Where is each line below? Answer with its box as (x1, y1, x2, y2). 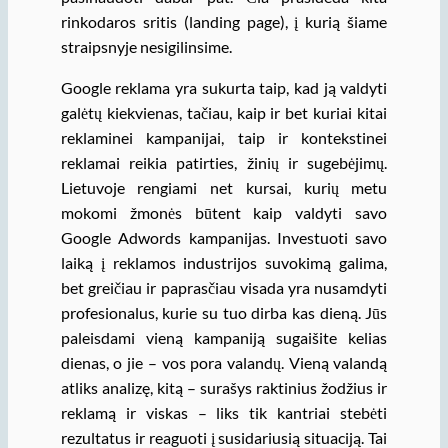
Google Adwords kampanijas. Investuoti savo (60, 228, 388, 248)
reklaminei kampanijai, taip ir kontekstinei (60, 128, 388, 148)
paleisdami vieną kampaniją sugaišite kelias (60, 328, 388, 348)
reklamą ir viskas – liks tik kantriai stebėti (60, 403, 388, 423)
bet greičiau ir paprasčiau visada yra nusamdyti (60, 278, 388, 298)
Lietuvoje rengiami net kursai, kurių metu (60, 178, 388, 198)
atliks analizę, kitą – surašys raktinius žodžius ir (60, 378, 388, 398)
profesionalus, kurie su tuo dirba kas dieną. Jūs (60, 303, 388, 323)
